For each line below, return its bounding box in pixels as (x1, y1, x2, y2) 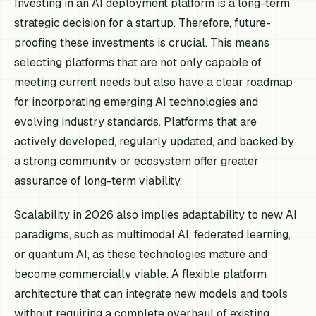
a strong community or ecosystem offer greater (14, 154, 260, 169)
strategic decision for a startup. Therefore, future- (14, 16, 272, 31)
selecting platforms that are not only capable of (14, 55, 262, 71)
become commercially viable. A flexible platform (14, 266, 267, 281)
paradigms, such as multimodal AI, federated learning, (14, 226, 291, 242)
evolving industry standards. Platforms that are (14, 114, 257, 130)
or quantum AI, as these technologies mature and (14, 246, 268, 262)
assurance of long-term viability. (14, 174, 183, 189)
